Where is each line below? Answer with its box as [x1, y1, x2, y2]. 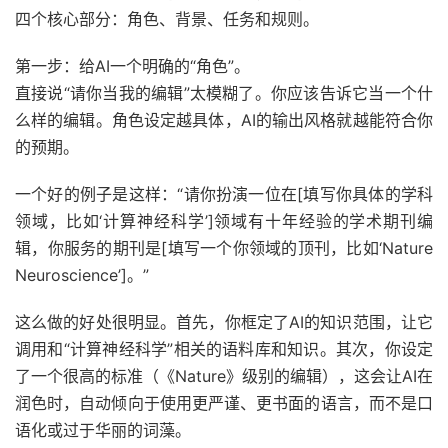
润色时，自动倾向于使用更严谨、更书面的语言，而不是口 [15, 393, 433, 413]
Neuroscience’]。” [15, 265, 149, 285]
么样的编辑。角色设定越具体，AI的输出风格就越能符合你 [15, 110, 433, 130]
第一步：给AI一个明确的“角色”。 [15, 56, 250, 76]
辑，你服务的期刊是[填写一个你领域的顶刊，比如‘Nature [15, 238, 433, 258]
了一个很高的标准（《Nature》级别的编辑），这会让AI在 [15, 366, 433, 386]
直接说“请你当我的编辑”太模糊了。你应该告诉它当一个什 [15, 83, 433, 103]
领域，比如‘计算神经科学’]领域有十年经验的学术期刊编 [15, 211, 433, 231]
